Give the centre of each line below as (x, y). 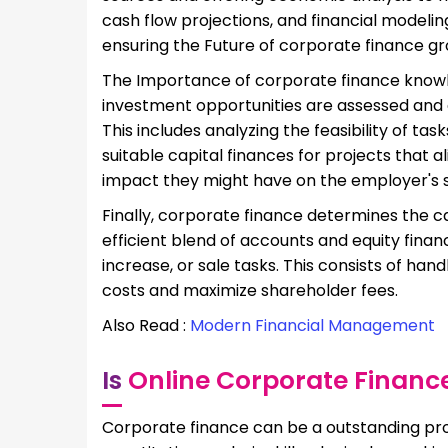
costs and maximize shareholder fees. (250, 290)
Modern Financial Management (312, 325)
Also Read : (146, 325)
